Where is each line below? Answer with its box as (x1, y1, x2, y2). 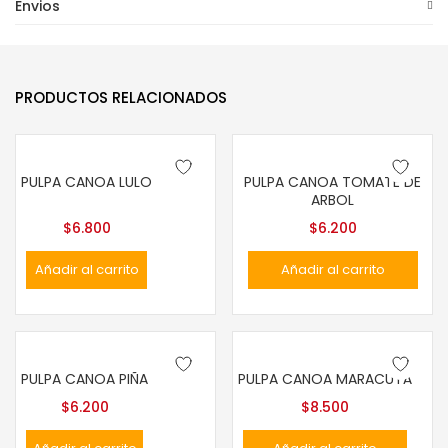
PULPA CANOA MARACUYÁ (238, 369, 412, 389)
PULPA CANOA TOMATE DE (244, 172, 421, 192)
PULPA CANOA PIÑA (21, 369, 148, 389)
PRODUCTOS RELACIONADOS (15, 87, 227, 108)
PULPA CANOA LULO (21, 172, 152, 192)
